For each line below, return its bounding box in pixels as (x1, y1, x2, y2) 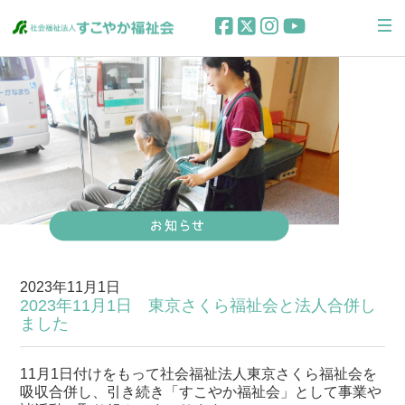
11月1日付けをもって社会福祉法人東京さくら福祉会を (20, 365, 378, 381)
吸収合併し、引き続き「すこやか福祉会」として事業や (20, 383, 382, 400)
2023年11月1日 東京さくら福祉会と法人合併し (20, 296, 377, 315)
